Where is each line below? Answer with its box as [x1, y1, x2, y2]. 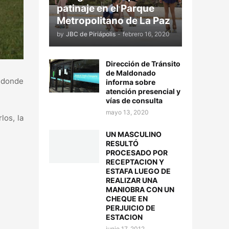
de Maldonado [106, 68, 156, 77]
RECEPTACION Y [106, 157, 164, 166]
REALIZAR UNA [106, 176, 157, 185]
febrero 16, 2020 [123, 30, 170, 38]
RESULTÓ [106, 139, 139, 148]
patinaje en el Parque [57, 3, 154, 14]
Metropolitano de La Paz [57, 15, 170, 27]
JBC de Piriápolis [66, 30, 116, 38]
